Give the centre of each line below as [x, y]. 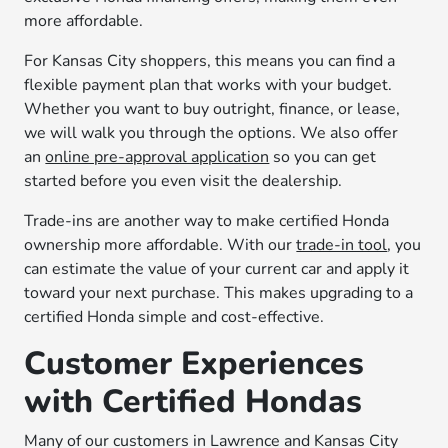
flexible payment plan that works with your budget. [208, 85]
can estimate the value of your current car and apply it [217, 269]
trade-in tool [342, 245]
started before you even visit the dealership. [183, 181]
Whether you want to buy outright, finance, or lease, [212, 109]
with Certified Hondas [193, 401]
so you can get [323, 157]
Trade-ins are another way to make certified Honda [207, 221]
